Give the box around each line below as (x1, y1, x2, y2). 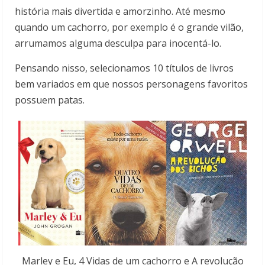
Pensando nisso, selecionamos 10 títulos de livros (15, 62, 234, 75)
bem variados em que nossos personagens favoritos (15, 77, 248, 91)
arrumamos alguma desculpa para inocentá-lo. (15, 37, 221, 50)
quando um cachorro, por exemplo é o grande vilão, (15, 21, 244, 34)
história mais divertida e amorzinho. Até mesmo (15, 5, 225, 18)
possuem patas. (15, 93, 85, 107)
